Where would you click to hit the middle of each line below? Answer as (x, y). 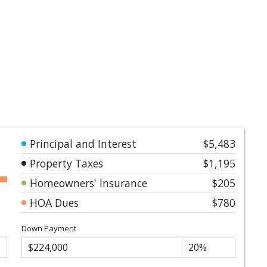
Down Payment (49, 228)
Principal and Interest (83, 143)
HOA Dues (54, 202)
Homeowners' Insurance (89, 183)
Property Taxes (66, 163)
